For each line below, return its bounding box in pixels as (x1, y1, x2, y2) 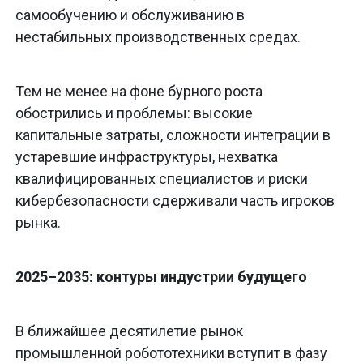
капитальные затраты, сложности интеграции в (15, 126, 331, 144)
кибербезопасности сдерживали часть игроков (15, 192, 335, 210)
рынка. (15, 214, 64, 232)
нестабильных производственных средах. (15, 28, 301, 46)
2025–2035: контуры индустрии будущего (15, 268, 307, 286)
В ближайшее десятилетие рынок (15, 322, 243, 340)
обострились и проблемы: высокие (15, 105, 253, 122)
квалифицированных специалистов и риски (15, 170, 308, 188)
